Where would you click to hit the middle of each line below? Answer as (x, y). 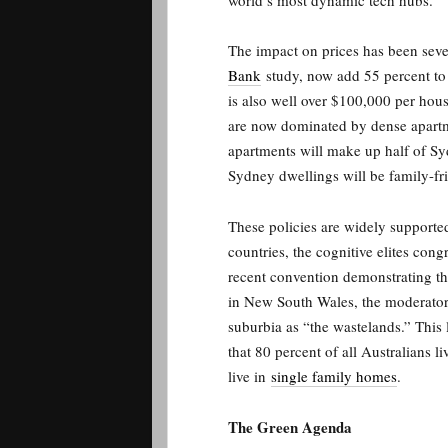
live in (249, 376)
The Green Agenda (290, 427)
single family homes (334, 376)
